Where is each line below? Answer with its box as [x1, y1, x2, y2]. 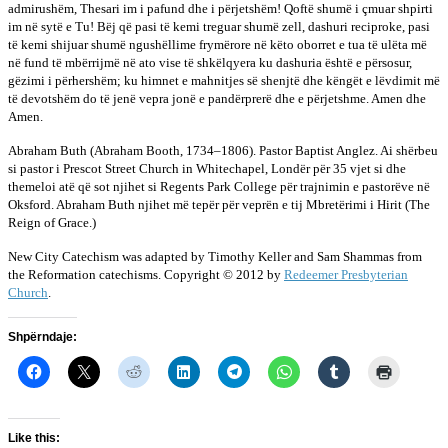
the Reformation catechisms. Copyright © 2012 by [8, 266, 284, 282]
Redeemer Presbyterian [284, 266, 408, 282]
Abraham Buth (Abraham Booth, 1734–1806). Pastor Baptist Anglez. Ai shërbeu [8, 142, 438, 158]
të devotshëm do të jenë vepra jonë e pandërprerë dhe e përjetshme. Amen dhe [8, 90, 426, 106]
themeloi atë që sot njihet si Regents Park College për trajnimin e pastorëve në [8, 178, 430, 194]
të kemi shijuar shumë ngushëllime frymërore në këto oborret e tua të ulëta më [8, 36, 427, 52]
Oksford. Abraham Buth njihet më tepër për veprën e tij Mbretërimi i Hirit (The [8, 196, 430, 212]
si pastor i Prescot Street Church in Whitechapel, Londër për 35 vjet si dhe [8, 160, 406, 176]
